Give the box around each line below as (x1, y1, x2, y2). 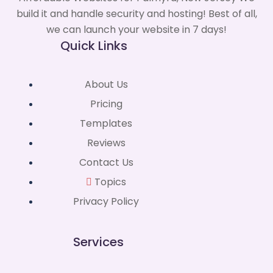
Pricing (90, 97, 122, 111)
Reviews (87, 136, 126, 150)
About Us (84, 77, 128, 91)
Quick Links (60, 37, 127, 54)
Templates (80, 116, 132, 130)
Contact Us (79, 155, 133, 169)
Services (73, 233, 124, 250)
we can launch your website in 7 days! (46, 23, 227, 37)
